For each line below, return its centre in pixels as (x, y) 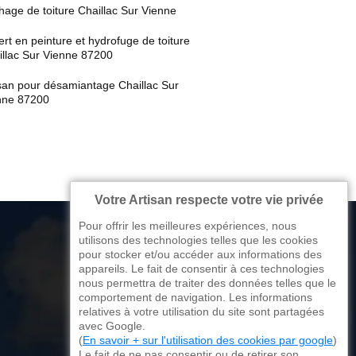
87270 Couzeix (187, 302)
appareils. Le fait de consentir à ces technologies (201, 269)
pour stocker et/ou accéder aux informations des (200, 254)
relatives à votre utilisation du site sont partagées (201, 311)
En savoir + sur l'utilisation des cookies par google (208, 340)
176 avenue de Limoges (210, 282)
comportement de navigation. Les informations (195, 297)
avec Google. (112, 326)
